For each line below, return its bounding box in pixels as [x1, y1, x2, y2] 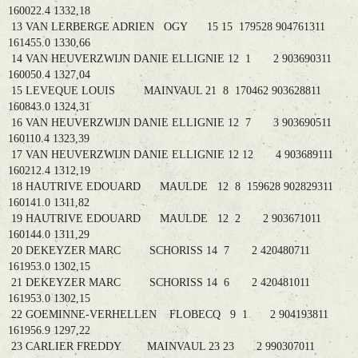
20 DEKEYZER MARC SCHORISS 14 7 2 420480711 [8, 245, 310, 257]
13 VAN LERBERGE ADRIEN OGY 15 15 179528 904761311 [8, 21, 325, 34]
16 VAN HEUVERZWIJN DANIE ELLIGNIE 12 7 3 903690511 [8, 117, 332, 129]
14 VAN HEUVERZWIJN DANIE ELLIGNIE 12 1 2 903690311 [8, 53, 332, 66]
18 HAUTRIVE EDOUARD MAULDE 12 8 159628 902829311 [8, 181, 333, 193]
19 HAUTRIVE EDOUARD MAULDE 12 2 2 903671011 [8, 213, 321, 225]
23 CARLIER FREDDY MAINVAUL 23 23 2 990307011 [8, 340, 315, 353]
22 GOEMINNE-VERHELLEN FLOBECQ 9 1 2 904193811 [8, 308, 328, 321]
